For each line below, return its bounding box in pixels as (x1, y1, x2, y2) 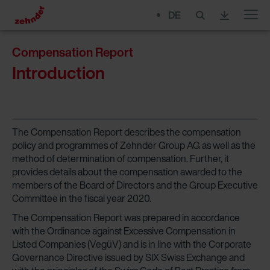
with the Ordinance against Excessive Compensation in (12, 224, 236, 238)
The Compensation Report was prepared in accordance (12, 210, 240, 225)
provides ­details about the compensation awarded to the (12, 165, 242, 179)
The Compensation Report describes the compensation (12, 125, 241, 139)
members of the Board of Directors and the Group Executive (12, 178, 258, 192)
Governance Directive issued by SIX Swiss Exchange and (12, 250, 245, 265)
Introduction (12, 60, 105, 85)
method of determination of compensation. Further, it (12, 151, 229, 166)
